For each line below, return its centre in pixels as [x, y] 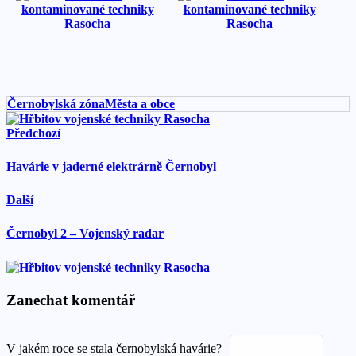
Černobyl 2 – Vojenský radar [85, 234]
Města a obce [140, 103]
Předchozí [33, 133]
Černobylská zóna [56, 103]
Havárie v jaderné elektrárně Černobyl [111, 166]
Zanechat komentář [71, 300]
